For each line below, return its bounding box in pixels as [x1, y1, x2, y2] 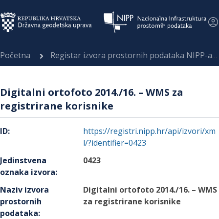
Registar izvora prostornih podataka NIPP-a [50, 50, 212, 61]
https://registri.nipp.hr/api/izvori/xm [83, 126, 216, 136]
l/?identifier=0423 [83, 137, 147, 148]
